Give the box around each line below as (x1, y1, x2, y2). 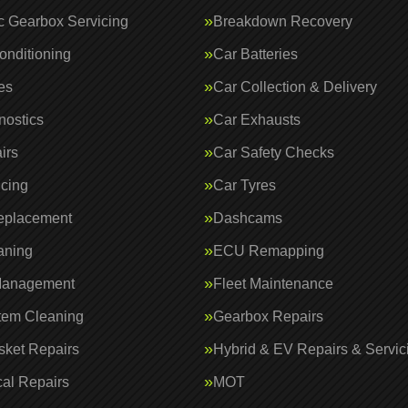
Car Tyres (213, 178, 276, 193)
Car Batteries (213, 46, 298, 62)
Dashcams (213, 210, 282, 226)
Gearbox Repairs (213, 309, 323, 324)
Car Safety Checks (213, 145, 334, 160)
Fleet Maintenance (213, 276, 333, 291)
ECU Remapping (213, 243, 324, 259)
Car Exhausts (213, 112, 301, 127)
